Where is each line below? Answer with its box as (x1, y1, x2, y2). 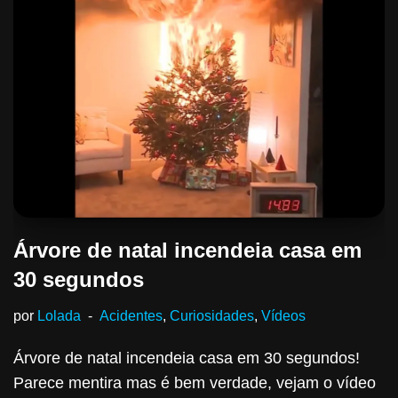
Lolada (37, 307, 81, 324)
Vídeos (261, 307, 306, 324)
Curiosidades (170, 307, 254, 324)
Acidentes (99, 307, 163, 324)
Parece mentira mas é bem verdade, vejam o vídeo (13, 374, 376, 393)
